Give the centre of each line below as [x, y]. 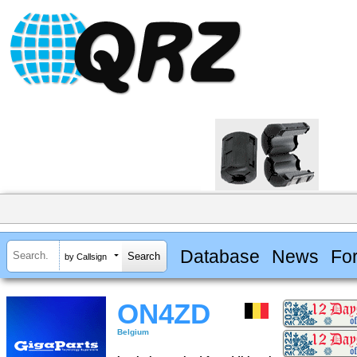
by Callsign [86, 256]
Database [220, 256]
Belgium [133, 332]
